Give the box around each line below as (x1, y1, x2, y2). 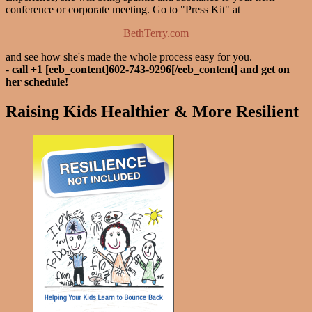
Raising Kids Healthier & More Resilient (6, 102, 299, 121)
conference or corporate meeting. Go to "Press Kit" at (6, 3, 240, 16)
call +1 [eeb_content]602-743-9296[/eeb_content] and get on (12, 63, 290, 76)
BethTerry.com (123, 27, 189, 40)
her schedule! (6, 76, 68, 88)
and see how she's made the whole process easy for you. (6, 51, 252, 63)
